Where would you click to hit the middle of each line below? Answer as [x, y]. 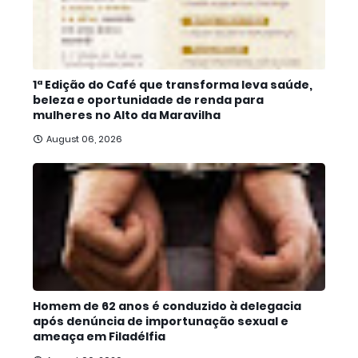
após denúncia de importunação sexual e [161, 321]
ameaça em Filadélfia [99, 336]
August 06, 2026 [84, 139]
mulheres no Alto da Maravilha [127, 115]
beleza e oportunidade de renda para [148, 100]
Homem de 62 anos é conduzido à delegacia [167, 306]
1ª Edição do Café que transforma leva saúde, [173, 85]
